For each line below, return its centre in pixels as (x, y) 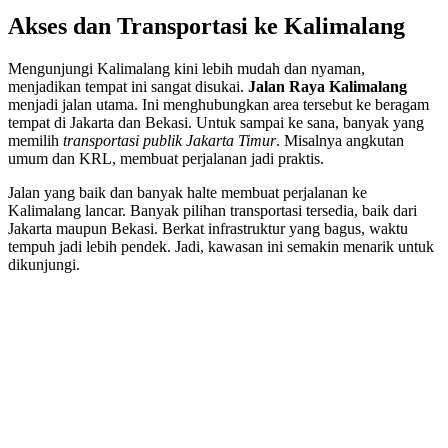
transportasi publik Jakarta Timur (169, 141)
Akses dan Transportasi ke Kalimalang (206, 26)
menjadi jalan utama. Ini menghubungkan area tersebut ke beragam (218, 105)
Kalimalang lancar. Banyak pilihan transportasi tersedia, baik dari (212, 211)
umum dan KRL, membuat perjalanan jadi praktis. (166, 159)
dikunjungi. (44, 265)
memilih (35, 141)
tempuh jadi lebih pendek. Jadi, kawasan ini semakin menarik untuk (221, 247)
